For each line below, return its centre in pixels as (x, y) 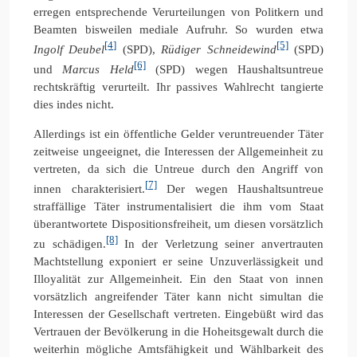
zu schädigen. (70, 243)
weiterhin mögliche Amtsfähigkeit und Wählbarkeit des (178, 349)
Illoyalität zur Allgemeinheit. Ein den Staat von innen (178, 279)
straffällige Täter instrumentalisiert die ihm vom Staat (178, 206)
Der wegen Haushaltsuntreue (240, 188)
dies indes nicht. (74, 104)
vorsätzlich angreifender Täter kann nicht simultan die (178, 296)
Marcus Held (98, 69)
